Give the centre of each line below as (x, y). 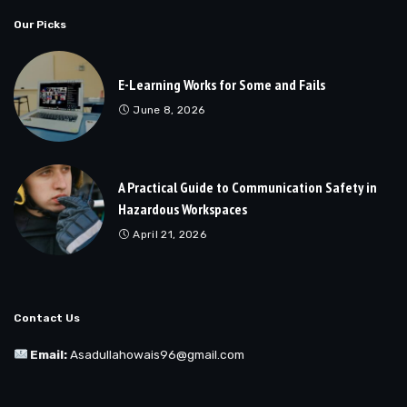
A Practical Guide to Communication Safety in (248, 187)
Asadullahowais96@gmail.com (158, 354)
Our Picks (40, 25)
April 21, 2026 (170, 234)
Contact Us (47, 318)
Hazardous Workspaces (183, 208)
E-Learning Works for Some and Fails (222, 84)
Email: (49, 354)
